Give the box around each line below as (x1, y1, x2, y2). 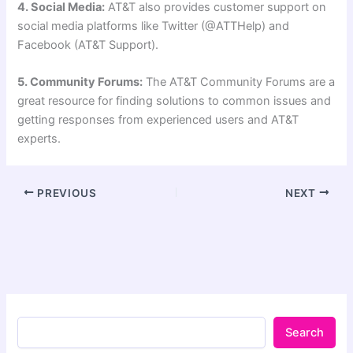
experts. (17, 132, 61, 147)
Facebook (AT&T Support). (17, 38, 159, 52)
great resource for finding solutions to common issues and (17, 94, 332, 109)
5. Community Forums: (17, 75, 143, 90)
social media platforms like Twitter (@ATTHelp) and (17, 19, 290, 33)
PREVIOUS (34, 186, 97, 199)
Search (284, 325, 324, 340)
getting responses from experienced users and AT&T (17, 113, 299, 128)
